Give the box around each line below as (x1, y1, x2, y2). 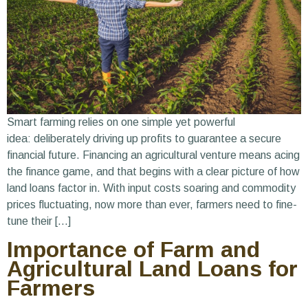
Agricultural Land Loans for (7, 256, 298, 281)
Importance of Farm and (7, 236, 260, 262)
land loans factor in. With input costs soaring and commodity (7, 182, 296, 195)
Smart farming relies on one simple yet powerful (7, 116, 235, 129)
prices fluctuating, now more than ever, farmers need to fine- (7, 199, 297, 211)
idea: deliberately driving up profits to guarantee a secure (7, 133, 281, 145)
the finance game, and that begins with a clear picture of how (7, 166, 300, 178)
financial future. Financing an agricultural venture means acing (7, 149, 300, 162)
